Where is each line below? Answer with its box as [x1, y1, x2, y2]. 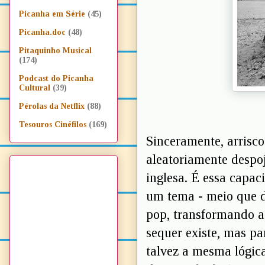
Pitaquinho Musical [19, 46, 92, 56]
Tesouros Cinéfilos [19, 120, 86, 130]
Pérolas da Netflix [19, 102, 85, 111]
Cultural [19, 83, 50, 93]
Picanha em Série [19, 9, 85, 19]
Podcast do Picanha [19, 74, 93, 83]
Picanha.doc [19, 28, 66, 37]
